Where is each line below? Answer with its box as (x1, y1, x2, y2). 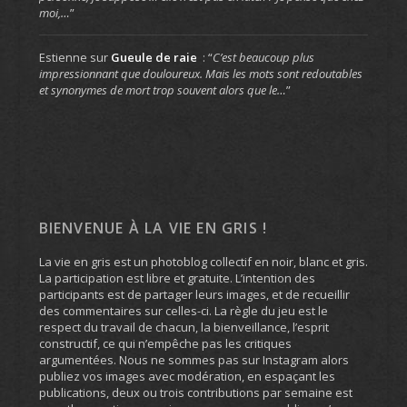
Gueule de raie (110, 48, 197, 65)
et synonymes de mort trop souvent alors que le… (38, 81, 286, 98)
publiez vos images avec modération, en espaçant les (38, 367, 335, 384)
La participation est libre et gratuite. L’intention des (38, 269, 315, 286)
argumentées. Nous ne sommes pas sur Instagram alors (38, 351, 349, 368)
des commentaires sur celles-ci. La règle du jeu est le (38, 302, 328, 319)
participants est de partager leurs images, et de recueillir (38, 285, 350, 303)
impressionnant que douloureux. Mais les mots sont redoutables (38, 65, 362, 82)
